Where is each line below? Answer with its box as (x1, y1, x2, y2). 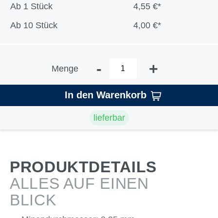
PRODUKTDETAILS (10, 158, 157, 176)
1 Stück (23, 1, 53, 11)
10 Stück (23, 20, 57, 30)
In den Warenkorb (64, 90, 146, 100)
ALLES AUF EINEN (10, 175, 149, 192)
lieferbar (93, 112, 125, 123)
